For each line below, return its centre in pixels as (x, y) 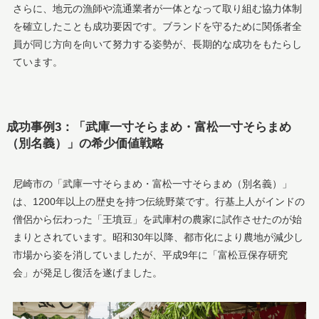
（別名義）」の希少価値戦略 (85, 143)
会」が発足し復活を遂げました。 (87, 273)
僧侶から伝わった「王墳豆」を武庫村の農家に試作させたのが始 (157, 220)
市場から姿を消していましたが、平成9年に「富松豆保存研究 (150, 255)
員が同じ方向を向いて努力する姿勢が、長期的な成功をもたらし (157, 44)
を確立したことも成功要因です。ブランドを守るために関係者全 (157, 26)
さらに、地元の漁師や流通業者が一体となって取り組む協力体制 (157, 8)
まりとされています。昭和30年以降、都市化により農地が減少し (158, 237)
